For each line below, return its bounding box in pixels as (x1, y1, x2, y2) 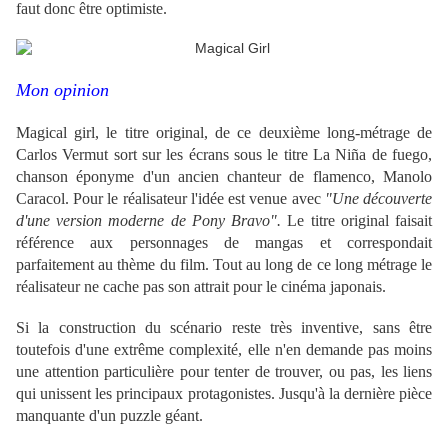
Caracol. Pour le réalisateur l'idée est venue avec (16, 190, 325, 208)
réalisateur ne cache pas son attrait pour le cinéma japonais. (16, 278, 386, 296)
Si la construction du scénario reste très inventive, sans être (16, 319, 432, 337)
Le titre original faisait (281, 212, 433, 230)
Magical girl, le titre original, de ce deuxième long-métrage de (16, 124, 432, 142)
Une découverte (331, 190, 433, 208)
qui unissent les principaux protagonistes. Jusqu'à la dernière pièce (16, 385, 432, 403)
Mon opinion (16, 80, 109, 101)
